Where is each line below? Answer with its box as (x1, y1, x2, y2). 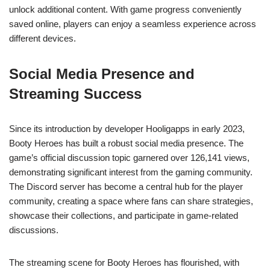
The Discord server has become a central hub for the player (9, 181, 243, 192)
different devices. (9, 33, 76, 44)
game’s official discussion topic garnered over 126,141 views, (9, 152, 250, 163)
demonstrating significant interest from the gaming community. (9, 167, 253, 178)
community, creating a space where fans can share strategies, (9, 196, 253, 207)
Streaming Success (9, 86, 142, 102)
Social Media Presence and (9, 66, 195, 83)
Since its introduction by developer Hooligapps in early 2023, (9, 124, 245, 134)
